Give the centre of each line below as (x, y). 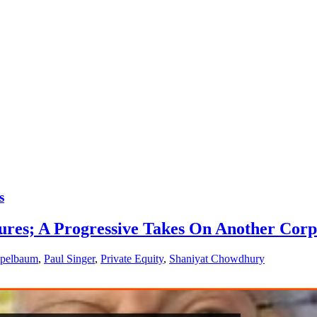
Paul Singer (69, 258)
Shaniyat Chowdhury (217, 258)
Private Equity (132, 258)
